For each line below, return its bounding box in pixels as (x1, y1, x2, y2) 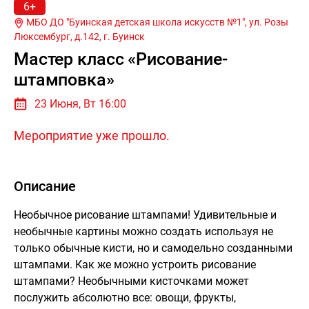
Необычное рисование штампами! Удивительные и (14, 208, 277, 221)
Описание (14, 177, 76, 195)
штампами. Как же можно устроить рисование (14, 257, 256, 271)
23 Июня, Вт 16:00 (34, 97, 126, 110)
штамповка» (14, 69, 114, 90)
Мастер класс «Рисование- (14, 48, 228, 69)
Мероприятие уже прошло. (14, 128, 170, 143)
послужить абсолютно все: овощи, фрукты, (14, 290, 236, 304)
